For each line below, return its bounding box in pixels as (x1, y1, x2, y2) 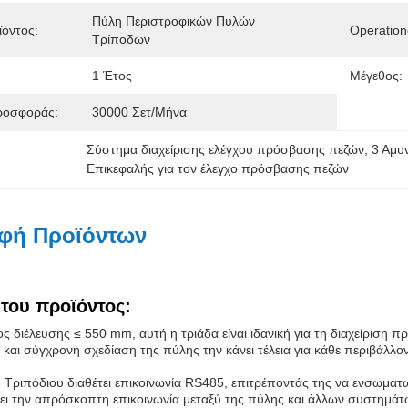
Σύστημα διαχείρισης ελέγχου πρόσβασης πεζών (87, 142, 365, 157)
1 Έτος (92, 68, 132, 83)
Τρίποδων (92, 32, 150, 46)
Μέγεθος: (350, 68, 403, 83)
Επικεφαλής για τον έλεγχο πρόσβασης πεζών (87, 161, 350, 176)
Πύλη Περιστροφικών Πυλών (92, 14, 255, 28)
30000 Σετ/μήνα (92, 105, 187, 119)
